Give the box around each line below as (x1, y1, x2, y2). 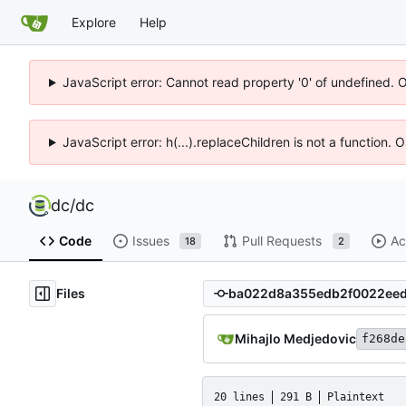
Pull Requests (241, 233, 322, 249)
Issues (131, 233, 169, 249)
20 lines (214, 390, 265, 403)
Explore (72, 14, 116, 30)
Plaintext (327, 390, 384, 403)
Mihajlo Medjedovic (235, 330, 356, 346)
